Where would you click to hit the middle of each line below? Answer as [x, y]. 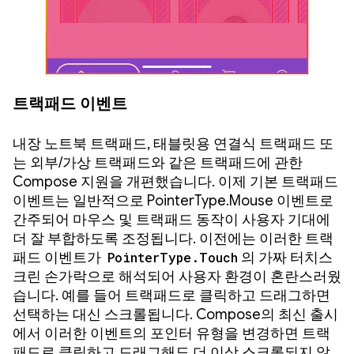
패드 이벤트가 [58, 257]
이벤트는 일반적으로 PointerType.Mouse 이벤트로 [173, 200]
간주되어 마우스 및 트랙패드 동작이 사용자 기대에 [171, 219]
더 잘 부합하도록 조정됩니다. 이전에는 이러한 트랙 [173, 238]
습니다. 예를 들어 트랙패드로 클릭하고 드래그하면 [171, 295]
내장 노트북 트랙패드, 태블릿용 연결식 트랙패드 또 [173, 143]
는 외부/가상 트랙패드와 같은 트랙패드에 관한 [158, 162]
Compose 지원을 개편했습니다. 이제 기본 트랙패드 [175, 181]
